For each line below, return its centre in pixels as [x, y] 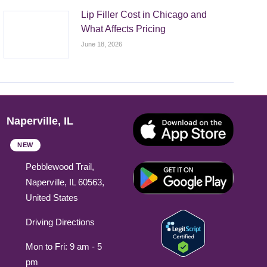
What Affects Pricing [124, 29]
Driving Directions [60, 222]
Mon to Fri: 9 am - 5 [63, 247]
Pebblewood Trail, [60, 167]
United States [52, 198]
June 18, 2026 [102, 44]
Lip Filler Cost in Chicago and [144, 15]
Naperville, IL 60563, [65, 182]
